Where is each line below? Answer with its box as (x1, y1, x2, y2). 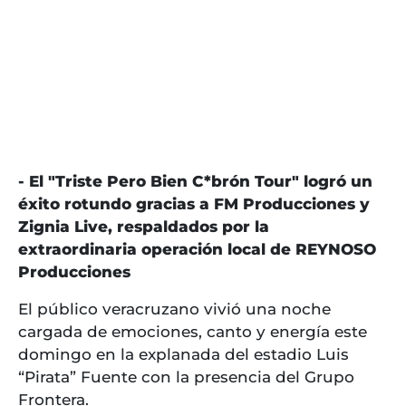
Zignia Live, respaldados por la (18, 217, 269, 237)
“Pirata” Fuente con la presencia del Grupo (18, 368, 354, 387)
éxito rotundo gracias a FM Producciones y (18, 195, 370, 214)
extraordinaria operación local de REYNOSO (18, 240, 376, 259)
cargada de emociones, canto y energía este (18, 323, 367, 342)
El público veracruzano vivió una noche (18, 300, 331, 319)
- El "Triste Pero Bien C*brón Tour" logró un (18, 172, 372, 191)
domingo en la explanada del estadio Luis (18, 345, 349, 364)
